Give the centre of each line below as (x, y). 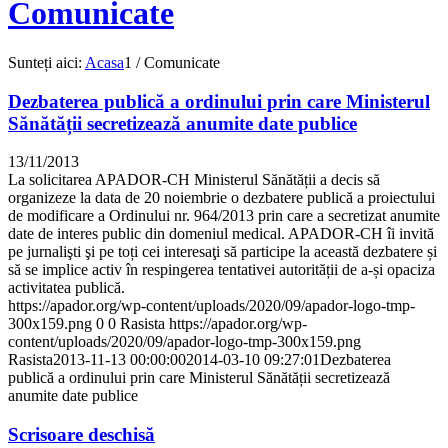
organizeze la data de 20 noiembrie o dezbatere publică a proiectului (221, 198)
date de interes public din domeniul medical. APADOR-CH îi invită (221, 234)
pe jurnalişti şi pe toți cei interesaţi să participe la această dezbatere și (222, 252)
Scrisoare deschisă (81, 435)
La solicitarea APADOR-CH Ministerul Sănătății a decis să (194, 180)
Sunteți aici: (45, 62)
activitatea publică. (66, 288)
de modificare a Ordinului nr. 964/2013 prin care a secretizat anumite (224, 216)
